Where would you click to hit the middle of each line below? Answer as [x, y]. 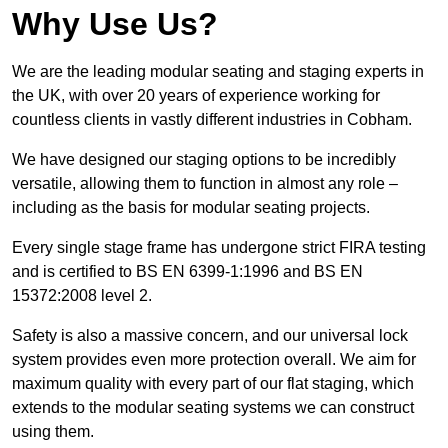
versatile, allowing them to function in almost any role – [205, 183]
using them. [53, 431]
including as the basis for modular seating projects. [191, 207]
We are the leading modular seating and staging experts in [218, 71]
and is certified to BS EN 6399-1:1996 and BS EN [187, 271]
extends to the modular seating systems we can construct [213, 407]
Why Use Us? [115, 23]
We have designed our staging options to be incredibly [204, 159]
